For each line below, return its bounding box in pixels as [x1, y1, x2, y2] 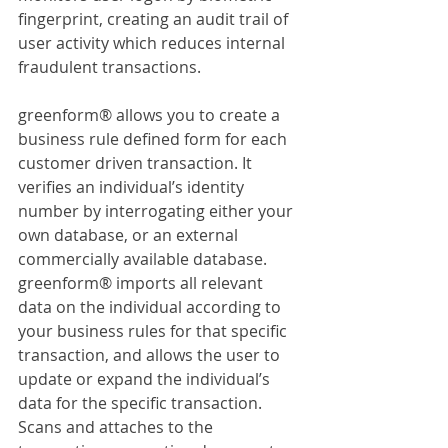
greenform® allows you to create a [18, 103, 284, 126]
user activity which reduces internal [18, 31, 289, 54]
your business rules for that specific [18, 319, 291, 342]
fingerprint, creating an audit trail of [18, 7, 292, 30]
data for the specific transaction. [18, 391, 266, 414]
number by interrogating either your [18, 199, 297, 222]
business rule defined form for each [18, 127, 291, 150]
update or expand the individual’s [18, 367, 274, 390]
